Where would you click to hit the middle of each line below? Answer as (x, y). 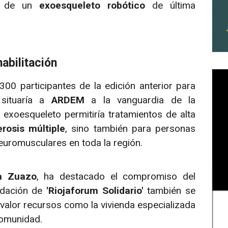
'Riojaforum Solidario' (95, 191)
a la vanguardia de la (140, 100)
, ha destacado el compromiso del (116, 177)
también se (169, 191)
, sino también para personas (131, 128)
